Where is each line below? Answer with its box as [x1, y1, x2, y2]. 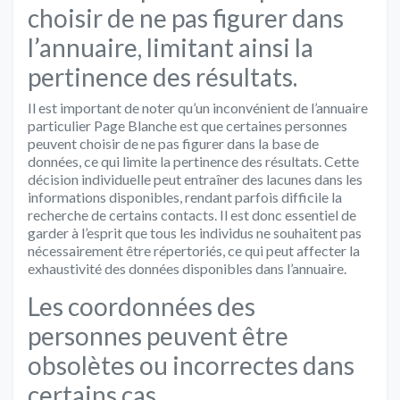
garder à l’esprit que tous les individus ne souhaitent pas [28, 223, 362, 241]
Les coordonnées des [28, 290, 255, 321]
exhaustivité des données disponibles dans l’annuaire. [28, 259, 346, 277]
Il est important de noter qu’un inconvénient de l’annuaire [28, 98, 368, 116]
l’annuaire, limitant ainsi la [28, 31, 313, 62]
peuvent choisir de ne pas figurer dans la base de [28, 134, 319, 152]
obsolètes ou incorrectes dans [28, 349, 354, 380]
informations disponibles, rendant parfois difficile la [28, 187, 342, 205]
